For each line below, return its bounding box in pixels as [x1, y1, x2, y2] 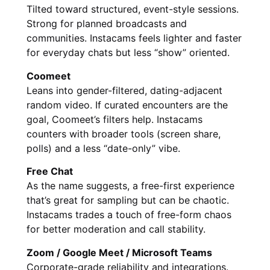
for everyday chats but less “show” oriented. [27, 46, 230, 59]
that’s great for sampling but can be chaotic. [27, 194, 229, 207]
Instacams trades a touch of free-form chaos [27, 209, 231, 221]
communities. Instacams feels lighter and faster [27, 32, 242, 45]
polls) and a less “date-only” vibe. [27, 142, 180, 154]
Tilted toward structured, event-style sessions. [27, 3, 239, 16]
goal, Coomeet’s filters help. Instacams [27, 113, 202, 125]
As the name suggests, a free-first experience [27, 180, 234, 192]
